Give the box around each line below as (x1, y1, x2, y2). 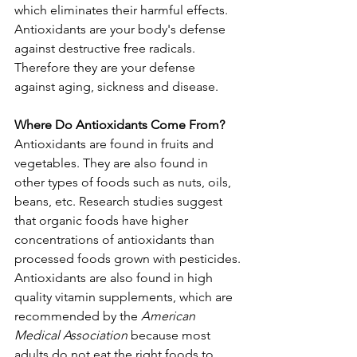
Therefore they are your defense (14, 60, 198, 75)
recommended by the (14, 308, 141, 324)
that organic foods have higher (14, 213, 191, 228)
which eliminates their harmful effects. (14, 2, 228, 18)
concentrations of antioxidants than (14, 232, 218, 247)
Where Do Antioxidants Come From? (14, 117, 225, 132)
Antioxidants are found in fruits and (14, 136, 217, 151)
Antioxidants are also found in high (14, 270, 216, 285)
